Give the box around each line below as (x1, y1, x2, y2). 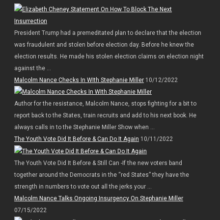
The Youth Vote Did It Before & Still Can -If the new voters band (14, 160, 182, 167)
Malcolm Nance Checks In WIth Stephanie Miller (14, 76, 144, 83)
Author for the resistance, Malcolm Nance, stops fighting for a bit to (14, 100, 196, 108)
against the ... (14, 64, 51, 72)
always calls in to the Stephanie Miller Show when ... (14, 124, 155, 131)
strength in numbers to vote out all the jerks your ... (14, 183, 152, 191)
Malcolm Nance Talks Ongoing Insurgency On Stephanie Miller (14, 195, 183, 202)
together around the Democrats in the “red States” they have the (14, 171, 189, 179)
